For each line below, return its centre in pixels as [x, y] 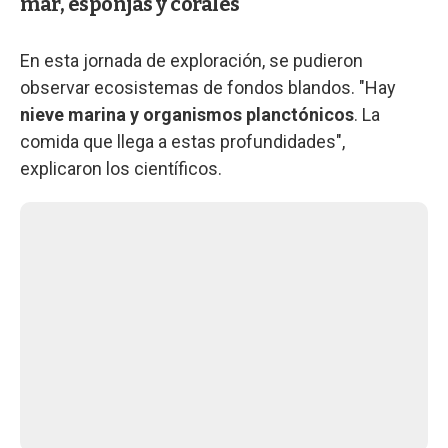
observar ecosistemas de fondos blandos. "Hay [208, 87]
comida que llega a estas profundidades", [182, 141]
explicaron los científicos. [121, 168]
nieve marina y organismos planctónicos [187, 114]
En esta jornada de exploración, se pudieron [191, 60]
